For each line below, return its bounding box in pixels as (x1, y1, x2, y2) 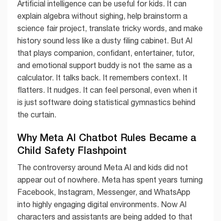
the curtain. (17, 110, 56, 119)
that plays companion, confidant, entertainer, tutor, (17, 48, 194, 57)
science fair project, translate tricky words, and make (17, 23, 203, 33)
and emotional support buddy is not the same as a (17, 60, 192, 70)
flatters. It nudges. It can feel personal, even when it (17, 85, 197, 94)
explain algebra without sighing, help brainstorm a (17, 11, 187, 20)
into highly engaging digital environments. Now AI (17, 200, 186, 209)
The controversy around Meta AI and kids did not (17, 163, 188, 172)
